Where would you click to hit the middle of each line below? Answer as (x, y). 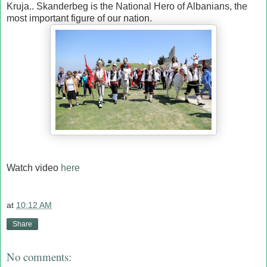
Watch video (34, 167)
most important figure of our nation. (79, 18)
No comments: (39, 256)
